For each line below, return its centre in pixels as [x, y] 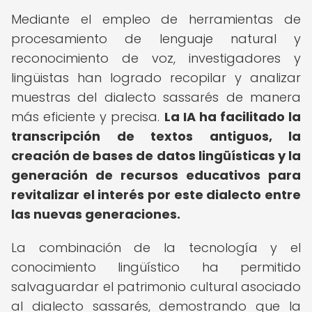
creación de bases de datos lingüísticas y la [156, 156]
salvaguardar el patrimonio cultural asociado [156, 287]
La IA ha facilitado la [232, 117]
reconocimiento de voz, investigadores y [156, 58]
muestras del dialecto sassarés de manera [156, 97]
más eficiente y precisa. [88, 117]
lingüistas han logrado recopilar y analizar [156, 78]
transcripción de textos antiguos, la [156, 136]
